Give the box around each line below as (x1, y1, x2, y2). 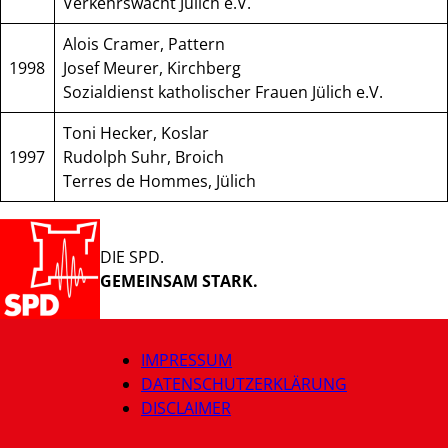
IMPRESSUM (141, 349, 232, 372)
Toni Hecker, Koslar (63, 122, 210, 145)
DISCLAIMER (141, 397, 231, 420)
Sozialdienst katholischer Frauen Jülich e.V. (63, 81, 384, 104)
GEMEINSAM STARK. (100, 269, 258, 292)
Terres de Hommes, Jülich (63, 170, 257, 193)
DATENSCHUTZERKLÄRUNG (141, 373, 347, 396)
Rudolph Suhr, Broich (63, 146, 225, 169)
